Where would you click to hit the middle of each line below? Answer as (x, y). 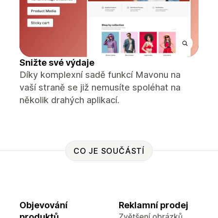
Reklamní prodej (154, 205)
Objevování (44, 205)
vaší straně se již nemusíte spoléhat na (100, 87)
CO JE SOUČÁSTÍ (109, 151)
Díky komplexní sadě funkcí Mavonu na (100, 75)
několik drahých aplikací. (69, 100)
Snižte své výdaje (57, 63)
